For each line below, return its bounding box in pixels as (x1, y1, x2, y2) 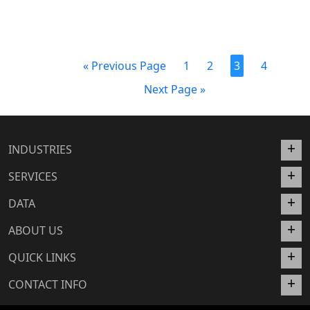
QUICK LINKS (8, 250, 76, 265)
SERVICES (8, 169, 57, 184)
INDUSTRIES (8, 142, 72, 157)
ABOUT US (8, 223, 63, 238)
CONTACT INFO (8, 277, 87, 292)
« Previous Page (82, 58, 166, 73)
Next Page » (144, 82, 206, 97)
